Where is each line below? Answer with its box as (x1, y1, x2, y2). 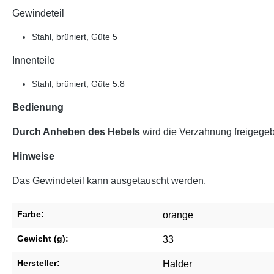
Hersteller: (17, 258, 60, 268)
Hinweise (12, 151, 54, 162)
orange (163, 210, 193, 221)
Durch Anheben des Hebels (12, 127, 140, 138)
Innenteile (12, 55, 55, 66)
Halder (163, 259, 192, 270)
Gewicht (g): (17, 234, 68, 244)
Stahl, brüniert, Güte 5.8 (32, 79, 125, 89)
